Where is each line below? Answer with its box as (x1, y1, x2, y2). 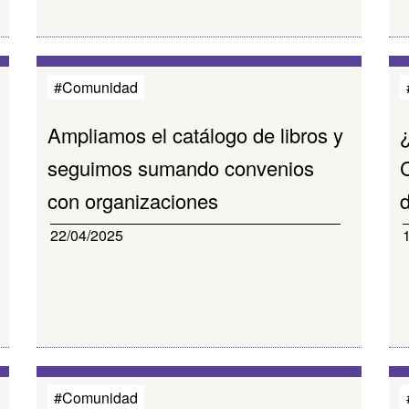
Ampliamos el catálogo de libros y (47, 121, 344, 149)
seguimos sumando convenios (47, 153, 315, 182)
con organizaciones (47, 186, 219, 215)
